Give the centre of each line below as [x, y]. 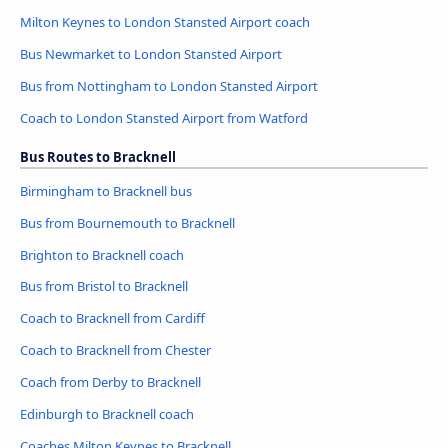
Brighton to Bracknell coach [102, 254]
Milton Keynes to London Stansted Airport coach [165, 21]
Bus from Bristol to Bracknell [104, 286]
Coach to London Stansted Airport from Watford [164, 117]
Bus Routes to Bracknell [98, 156]
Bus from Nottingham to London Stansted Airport [169, 85]
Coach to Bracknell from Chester [115, 350]
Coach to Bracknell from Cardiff [112, 318]
